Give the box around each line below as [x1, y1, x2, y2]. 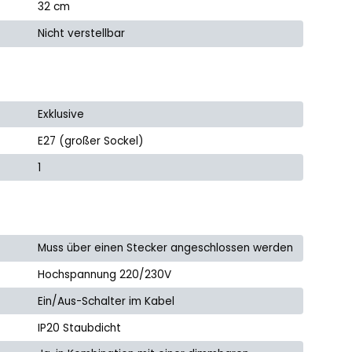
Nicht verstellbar [38, 26, 126, 42]
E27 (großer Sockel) [38, 133, 145, 148]
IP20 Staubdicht [38, 320, 122, 335]
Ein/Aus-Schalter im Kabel [38, 293, 175, 309]
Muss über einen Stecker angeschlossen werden [38, 240, 294, 256]
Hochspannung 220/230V [38, 267, 172, 283]
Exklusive [38, 106, 85, 122]
